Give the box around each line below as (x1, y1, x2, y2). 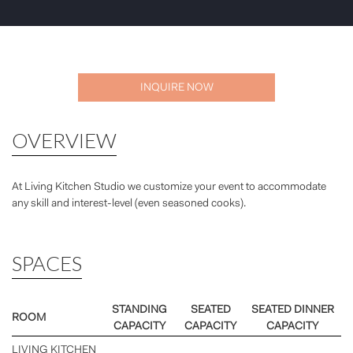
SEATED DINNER (251, 304, 334, 316)
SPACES (12, 250, 82, 276)
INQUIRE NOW (139, 82, 214, 94)
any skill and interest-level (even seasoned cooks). (12, 198, 246, 210)
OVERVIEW (12, 127, 117, 153)
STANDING (111, 304, 167, 316)
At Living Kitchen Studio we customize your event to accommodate (12, 181, 326, 193)
